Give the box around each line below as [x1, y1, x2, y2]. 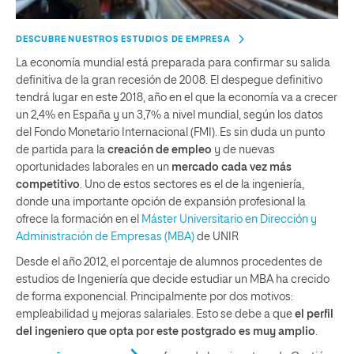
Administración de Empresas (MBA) [16, 231, 194, 243]
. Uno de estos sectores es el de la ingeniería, [80, 179, 304, 190]
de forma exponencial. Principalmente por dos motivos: [16, 291, 296, 303]
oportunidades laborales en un [16, 161, 169, 173]
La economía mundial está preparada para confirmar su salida [16, 57, 330, 69]
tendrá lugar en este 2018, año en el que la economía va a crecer [16, 92, 337, 104]
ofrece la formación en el [16, 213, 141, 225]
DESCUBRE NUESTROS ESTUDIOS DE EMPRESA [16, 34, 231, 43]
